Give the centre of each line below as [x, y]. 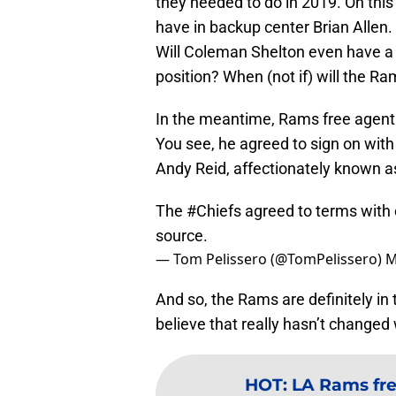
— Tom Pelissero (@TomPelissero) [270, 259]
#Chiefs [214, 210]
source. [182, 235]
